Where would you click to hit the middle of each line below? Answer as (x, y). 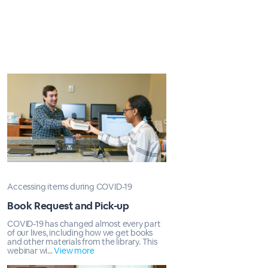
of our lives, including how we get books (80, 233)
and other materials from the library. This (82, 242)
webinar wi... (31, 251)
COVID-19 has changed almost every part (84, 224)
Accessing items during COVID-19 (70, 187)
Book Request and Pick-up (68, 206)
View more (74, 251)
